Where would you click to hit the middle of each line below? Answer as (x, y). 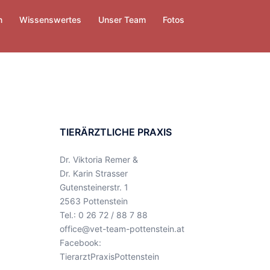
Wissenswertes (50, 19)
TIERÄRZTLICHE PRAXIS (115, 132)
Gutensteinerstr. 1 (94, 187)
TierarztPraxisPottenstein (109, 256)
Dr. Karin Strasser (93, 173)
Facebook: (80, 243)
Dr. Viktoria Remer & (99, 159)
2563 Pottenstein (93, 201)
